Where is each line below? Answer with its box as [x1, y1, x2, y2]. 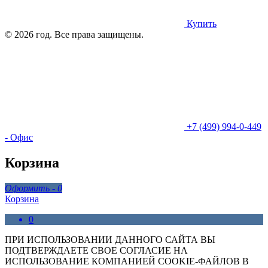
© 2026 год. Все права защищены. [5, 29, 144, 39]
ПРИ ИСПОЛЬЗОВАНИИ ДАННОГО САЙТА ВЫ [5, 234, 215, 245]
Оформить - [5, 182, 57, 193]
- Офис [5, 132, 33, 142]
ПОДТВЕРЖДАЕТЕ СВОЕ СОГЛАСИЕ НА [5, 245, 188, 255]
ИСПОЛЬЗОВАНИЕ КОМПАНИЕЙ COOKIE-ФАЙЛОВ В [5, 255, 249, 266]
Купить [184, 19, 217, 29]
